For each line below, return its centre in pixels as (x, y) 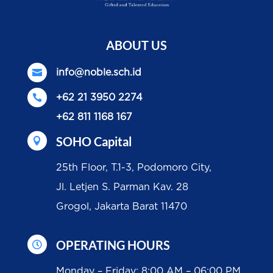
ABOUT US (136, 45)
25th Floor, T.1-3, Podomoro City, (133, 168)
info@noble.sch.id (98, 73)
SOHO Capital (94, 142)
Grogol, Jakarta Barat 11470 (121, 207)
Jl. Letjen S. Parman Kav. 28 (122, 187)
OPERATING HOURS (113, 245)
